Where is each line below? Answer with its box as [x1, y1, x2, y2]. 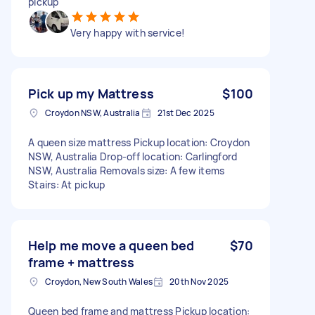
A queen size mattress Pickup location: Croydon [28, 135, 250, 149]
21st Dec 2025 [157, 106, 214, 119]
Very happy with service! [70, 25, 185, 39]
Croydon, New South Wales [45, 275, 153, 288]
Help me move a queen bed [28, 236, 195, 254]
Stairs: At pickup [28, 177, 105, 191]
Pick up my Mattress [28, 84, 154, 102]
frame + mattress [28, 253, 135, 271]
